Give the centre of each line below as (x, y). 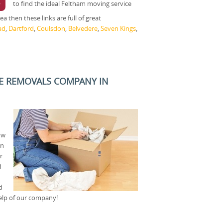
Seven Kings (118, 28)
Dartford (21, 28)
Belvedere (83, 28)
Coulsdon (51, 28)
